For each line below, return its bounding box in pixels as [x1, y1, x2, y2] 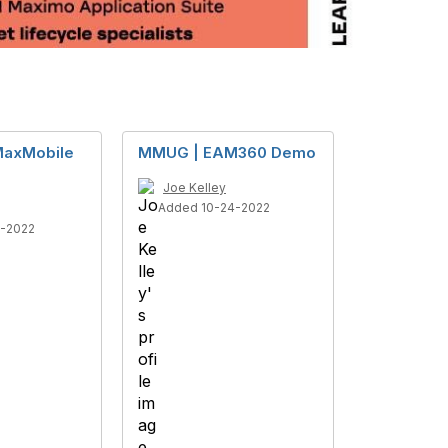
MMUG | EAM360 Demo [138, 143, 316, 162]
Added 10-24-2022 [158, 200, 270, 215]
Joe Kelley [163, 180, 226, 195]
